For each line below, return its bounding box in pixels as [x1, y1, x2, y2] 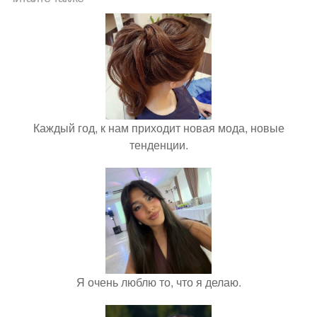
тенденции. [129, 136, 188, 153]
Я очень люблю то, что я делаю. [76, 273, 241, 290]
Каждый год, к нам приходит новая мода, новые [33, 119, 284, 136]
